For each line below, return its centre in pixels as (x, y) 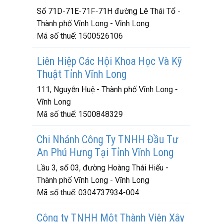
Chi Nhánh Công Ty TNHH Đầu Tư (108, 139)
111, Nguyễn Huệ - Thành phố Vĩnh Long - (107, 89)
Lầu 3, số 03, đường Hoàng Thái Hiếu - (103, 168)
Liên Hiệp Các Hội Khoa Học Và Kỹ (109, 61)
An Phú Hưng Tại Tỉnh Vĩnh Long (105, 152)
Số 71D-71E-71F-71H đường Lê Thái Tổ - (109, 11)
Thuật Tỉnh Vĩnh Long (82, 74)
